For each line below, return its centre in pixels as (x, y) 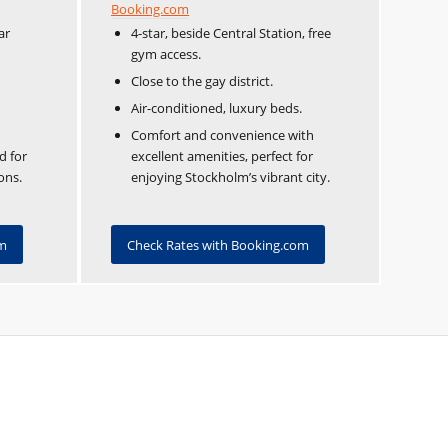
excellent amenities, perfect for (222, 156)
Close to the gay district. (202, 81)
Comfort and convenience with (222, 135)
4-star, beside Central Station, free (231, 33)
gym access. (166, 54)
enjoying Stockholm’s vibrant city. (230, 177)
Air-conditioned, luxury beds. (216, 108)
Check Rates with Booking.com (218, 245)
